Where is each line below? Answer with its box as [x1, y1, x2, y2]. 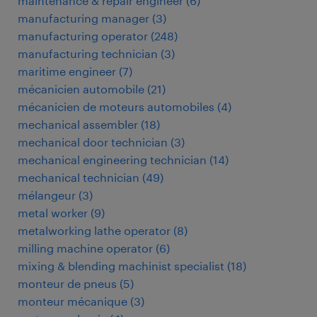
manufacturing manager [18, 11, 149, 25]
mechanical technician [18, 171, 139, 184]
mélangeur [18, 188, 76, 202]
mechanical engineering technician [18, 153, 207, 166]
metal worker [18, 206, 88, 219]
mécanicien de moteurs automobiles [18, 100, 214, 113]
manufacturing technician [18, 47, 158, 60]
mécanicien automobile [18, 82, 144, 96]
